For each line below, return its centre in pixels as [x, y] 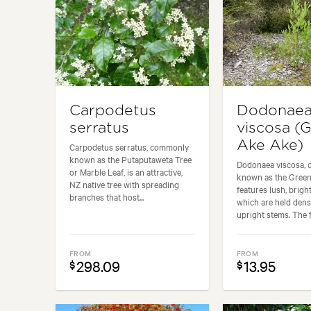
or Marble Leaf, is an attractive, [126, 172]
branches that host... [107, 197]
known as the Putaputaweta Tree [131, 159]
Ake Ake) [270, 146]
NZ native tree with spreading [124, 184]
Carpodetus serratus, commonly [129, 147]
